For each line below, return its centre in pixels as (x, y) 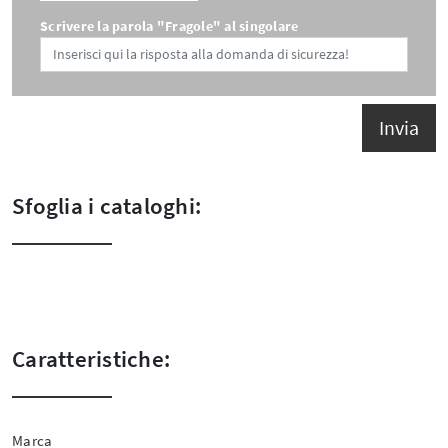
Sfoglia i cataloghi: (106, 206)
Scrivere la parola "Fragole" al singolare (169, 26)
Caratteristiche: (91, 359)
